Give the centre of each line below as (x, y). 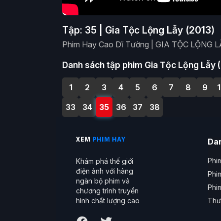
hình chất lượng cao (108, 201)
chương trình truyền (107, 191)
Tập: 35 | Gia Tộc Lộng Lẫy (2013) (138, 30)
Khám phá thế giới (105, 161)
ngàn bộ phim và (103, 181)
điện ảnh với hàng (105, 171)
